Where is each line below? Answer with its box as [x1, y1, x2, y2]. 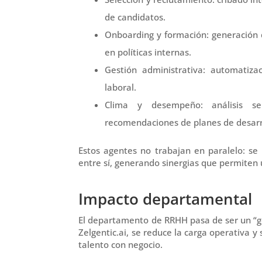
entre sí [78, 156, 111, 168]
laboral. [105, 81, 137, 93]
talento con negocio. [78, 238, 163, 250]
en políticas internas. [105, 46, 192, 58]
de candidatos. [105, 11, 166, 23]
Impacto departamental [78, 188, 253, 209]
